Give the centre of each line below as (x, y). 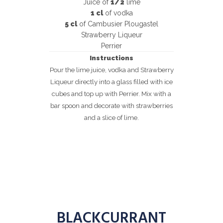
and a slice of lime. (111, 117)
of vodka (118, 13)
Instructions (111, 58)
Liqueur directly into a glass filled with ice (111, 82)
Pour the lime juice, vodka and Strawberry (111, 70)
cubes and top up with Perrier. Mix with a (111, 94)
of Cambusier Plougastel (118, 24)
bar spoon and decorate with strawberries (111, 106)
